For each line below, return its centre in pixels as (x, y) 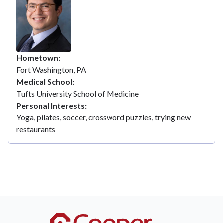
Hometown (37, 57)
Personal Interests (51, 105)
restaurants (36, 129)
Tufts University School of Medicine (78, 93)
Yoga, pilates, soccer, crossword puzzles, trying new (104, 117)
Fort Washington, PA (51, 69)
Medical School (44, 81)
